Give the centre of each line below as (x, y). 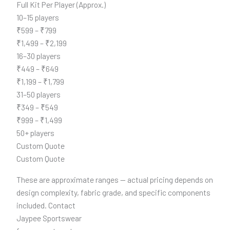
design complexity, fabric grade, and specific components (113, 192)
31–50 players (38, 94)
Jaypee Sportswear (49, 218)
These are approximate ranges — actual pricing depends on (114, 179)
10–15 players (37, 17)
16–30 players (38, 56)
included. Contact (46, 205)
